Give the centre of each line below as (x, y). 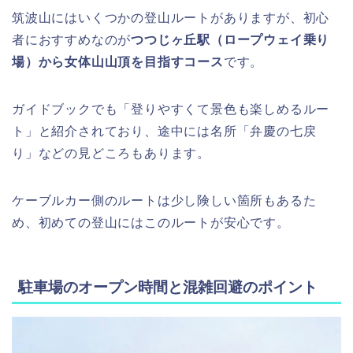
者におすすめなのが (72, 39)
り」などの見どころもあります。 (111, 153)
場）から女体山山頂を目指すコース (118, 61)
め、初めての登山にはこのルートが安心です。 (151, 222)
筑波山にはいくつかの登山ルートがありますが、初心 (171, 17)
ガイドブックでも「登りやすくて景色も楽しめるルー (171, 109)
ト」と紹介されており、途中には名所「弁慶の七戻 (164, 131)
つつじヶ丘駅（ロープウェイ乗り (230, 39)
